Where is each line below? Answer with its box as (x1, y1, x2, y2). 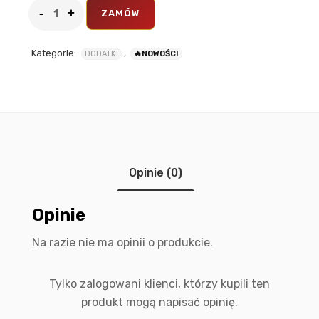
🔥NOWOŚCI (134, 48, 179, 58)
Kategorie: (31, 47, 76, 58)
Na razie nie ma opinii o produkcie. (32, 235, 213, 249)
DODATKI (85, 48, 118, 58)
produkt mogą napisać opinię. (81, 295, 238, 309)
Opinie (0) (128, 165, 182, 179)
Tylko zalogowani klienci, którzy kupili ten (49, 276, 270, 291)
